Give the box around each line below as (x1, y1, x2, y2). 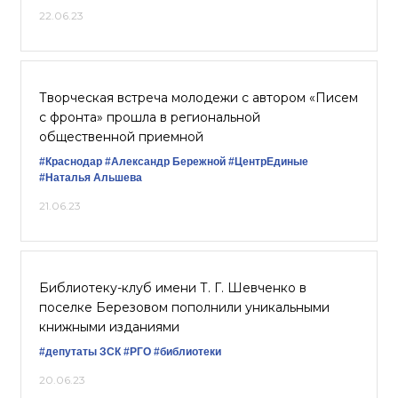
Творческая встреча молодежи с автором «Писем (39, 90, 358, 106)
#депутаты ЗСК (39, 346, 121, 358)
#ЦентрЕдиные (228, 155, 308, 168)
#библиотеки (154, 346, 221, 358)
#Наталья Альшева (39, 171, 142, 184)
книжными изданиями (39, 319, 179, 335)
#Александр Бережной (105, 155, 226, 168)
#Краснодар (39, 155, 102, 168)
